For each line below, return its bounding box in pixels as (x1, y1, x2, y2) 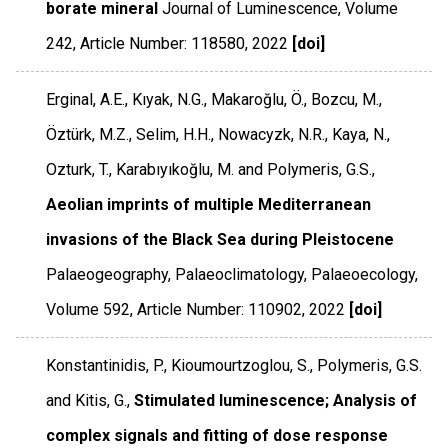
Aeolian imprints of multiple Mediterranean (46, 194, 372, 214)
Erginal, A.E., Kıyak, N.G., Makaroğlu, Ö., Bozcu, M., (46, 89, 383, 109)
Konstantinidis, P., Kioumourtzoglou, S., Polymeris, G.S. (46, 355, 423, 375)
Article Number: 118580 (80, 33, 246, 53)
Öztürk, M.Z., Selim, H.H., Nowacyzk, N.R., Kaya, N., (46, 124, 391, 144)
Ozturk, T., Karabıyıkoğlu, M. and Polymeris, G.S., (46, 159, 376, 179)
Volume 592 (46, 299, 131, 319)
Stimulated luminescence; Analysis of (134, 390, 418, 410)
